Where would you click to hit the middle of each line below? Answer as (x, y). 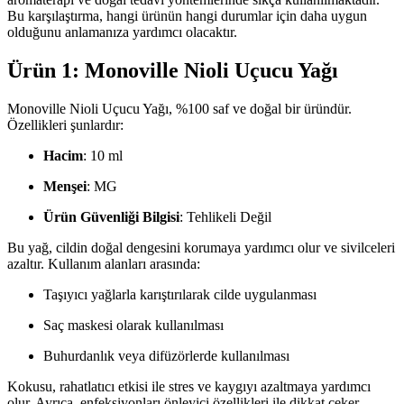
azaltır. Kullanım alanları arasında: (104, 263)
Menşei (65, 186)
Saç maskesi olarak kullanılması (133, 325)
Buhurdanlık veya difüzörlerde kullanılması (166, 355)
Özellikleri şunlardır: (65, 124)
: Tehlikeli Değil (225, 216)
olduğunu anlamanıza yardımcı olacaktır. (122, 32)
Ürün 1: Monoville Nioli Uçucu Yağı (173, 70)
